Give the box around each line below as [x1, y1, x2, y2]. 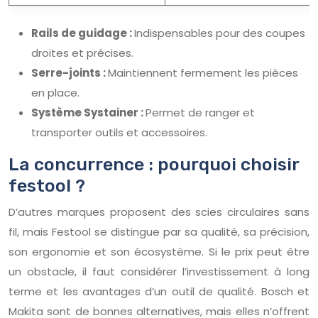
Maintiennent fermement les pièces [108, 65, 298, 80]
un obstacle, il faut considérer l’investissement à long [9, 263, 309, 279]
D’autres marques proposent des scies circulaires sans [9, 204, 309, 219]
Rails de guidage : [31, 25, 134, 40]
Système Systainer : [31, 104, 146, 120]
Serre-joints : [31, 65, 108, 80]
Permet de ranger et [146, 104, 255, 120]
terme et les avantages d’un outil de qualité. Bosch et [9, 283, 309, 299]
